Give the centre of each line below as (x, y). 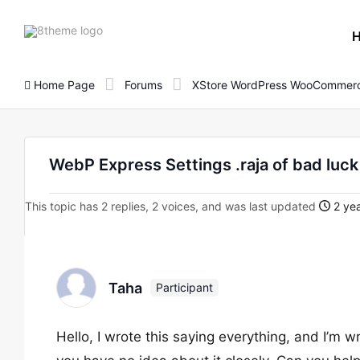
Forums (143, 84)
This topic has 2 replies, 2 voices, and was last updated (172, 206)
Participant (184, 287)
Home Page (63, 84)
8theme (122, 29)
